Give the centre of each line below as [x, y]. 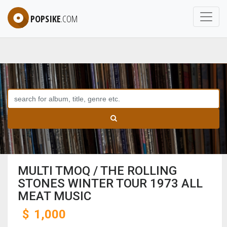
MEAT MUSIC [54, 196]
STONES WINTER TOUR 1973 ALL [110, 183]
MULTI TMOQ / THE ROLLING [97, 171]
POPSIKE [46, 18]
